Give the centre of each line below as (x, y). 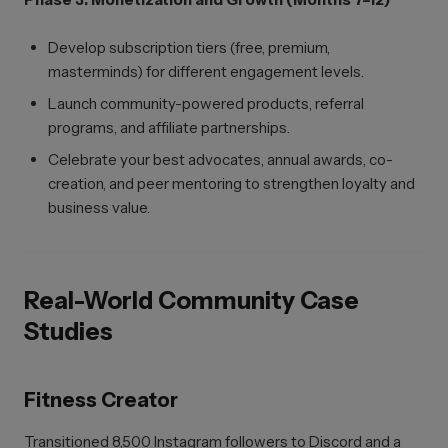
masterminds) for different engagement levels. (206, 71)
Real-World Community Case (191, 300)
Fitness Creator (101, 400)
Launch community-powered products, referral (206, 103)
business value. (99, 207)
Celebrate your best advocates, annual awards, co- (220, 159)
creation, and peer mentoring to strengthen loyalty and (231, 183)
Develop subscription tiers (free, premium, (189, 47)
